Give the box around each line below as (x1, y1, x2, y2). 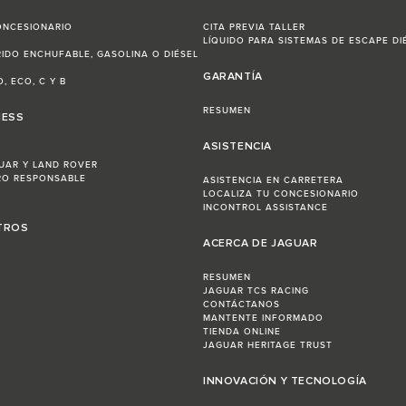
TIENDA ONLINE (203, 326, 281, 338)
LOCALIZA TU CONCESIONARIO (203, 188, 359, 200)
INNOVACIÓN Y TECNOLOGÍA (203, 376, 367, 388)
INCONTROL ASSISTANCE (203, 202, 328, 214)
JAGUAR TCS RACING (203, 285, 309, 297)
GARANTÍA (203, 72, 263, 83)
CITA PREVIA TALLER (203, 22, 305, 34)
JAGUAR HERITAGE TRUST (203, 340, 333, 352)
